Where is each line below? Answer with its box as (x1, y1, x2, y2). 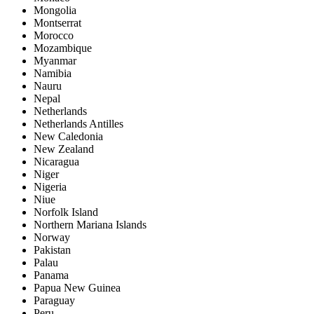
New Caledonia (34, 130, 103, 143)
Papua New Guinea (34, 282, 121, 294)
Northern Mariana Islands (34, 219, 146, 231)
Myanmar (34, 55, 76, 67)
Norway (34, 231, 70, 244)
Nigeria (34, 181, 67, 193)
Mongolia (34, 4, 76, 17)
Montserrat (34, 17, 81, 29)
